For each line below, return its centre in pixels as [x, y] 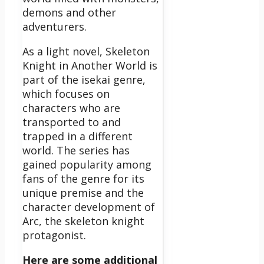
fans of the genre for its [83, 178]
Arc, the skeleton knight [83, 221]
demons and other [69, 12]
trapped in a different [77, 136]
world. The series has [76, 150]
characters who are [71, 108]
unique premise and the [83, 192]
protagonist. [54, 235]
